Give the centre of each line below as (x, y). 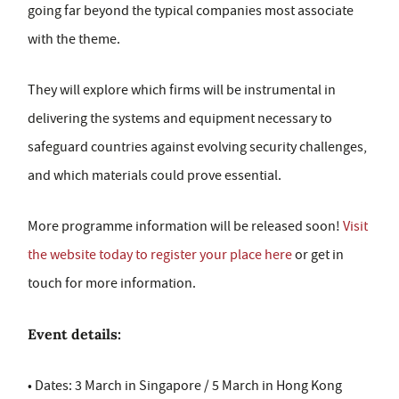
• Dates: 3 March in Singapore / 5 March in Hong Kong (185, 386)
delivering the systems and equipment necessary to (180, 119)
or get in (318, 255)
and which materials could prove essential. (155, 176)
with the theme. (74, 40)
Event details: (74, 334)
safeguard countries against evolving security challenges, (197, 147)
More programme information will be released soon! (185, 227)
